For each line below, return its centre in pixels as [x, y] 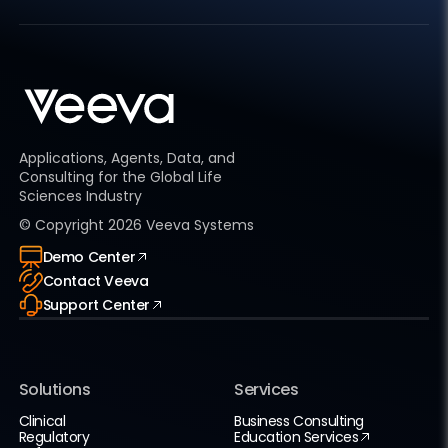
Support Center [96, 305]
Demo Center [89, 257]
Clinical [42, 421]
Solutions [54, 389]
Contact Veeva [95, 281]
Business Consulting [299, 421]
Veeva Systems [197, 225]
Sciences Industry [80, 196]
